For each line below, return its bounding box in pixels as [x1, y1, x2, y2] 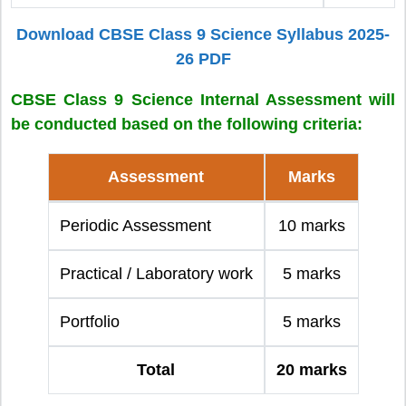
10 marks [277, 216, 345, 235]
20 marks [275, 360, 347, 379]
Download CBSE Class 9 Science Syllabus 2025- [16, 24, 390, 43]
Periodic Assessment [59, 216, 211, 235]
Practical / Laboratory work [59, 264, 253, 283]
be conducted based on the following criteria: [11, 114, 362, 133]
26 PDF [175, 49, 231, 68]
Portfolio [59, 312, 120, 331]
